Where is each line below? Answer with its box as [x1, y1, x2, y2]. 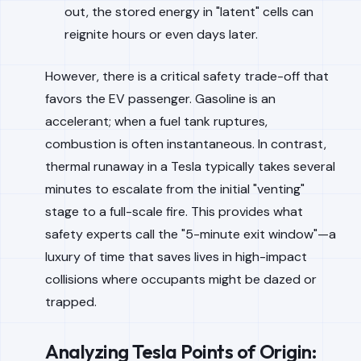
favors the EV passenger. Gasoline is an [45, 90, 276, 107]
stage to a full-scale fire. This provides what [45, 203, 303, 220]
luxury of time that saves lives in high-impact [45, 248, 307, 265]
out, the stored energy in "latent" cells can [64, 3, 313, 20]
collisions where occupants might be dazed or [45, 271, 317, 288]
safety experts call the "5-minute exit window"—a [45, 226, 336, 243]
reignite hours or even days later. [64, 26, 258, 43]
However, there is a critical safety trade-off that [45, 68, 329, 85]
